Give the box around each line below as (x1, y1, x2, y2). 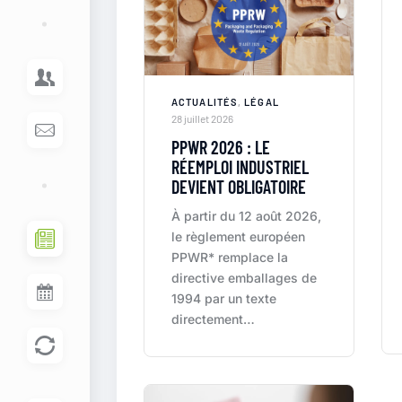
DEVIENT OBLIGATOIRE (171, 176, 306, 197)
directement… (171, 311, 255, 327)
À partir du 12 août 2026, (171, 208, 321, 223)
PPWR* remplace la (171, 249, 288, 265)
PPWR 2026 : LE (171, 136, 270, 158)
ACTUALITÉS (171, 96, 238, 108)
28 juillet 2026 (171, 112, 233, 125)
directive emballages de (171, 270, 317, 285)
